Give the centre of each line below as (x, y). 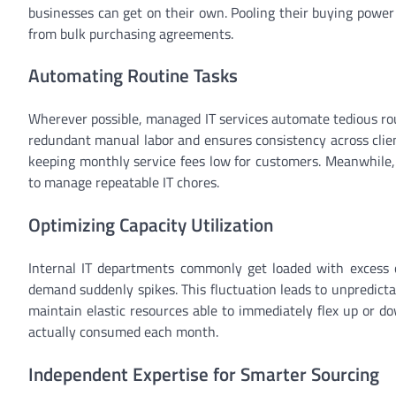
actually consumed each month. (123, 331)
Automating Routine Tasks (133, 76)
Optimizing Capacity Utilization (151, 225)
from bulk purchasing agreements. (131, 33)
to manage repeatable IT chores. (124, 183)
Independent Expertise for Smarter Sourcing (204, 373)
